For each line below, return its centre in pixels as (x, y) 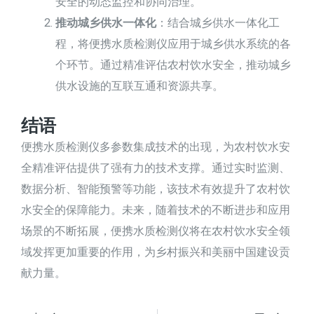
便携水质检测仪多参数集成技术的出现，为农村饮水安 (156, 146)
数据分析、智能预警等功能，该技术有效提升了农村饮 (156, 189)
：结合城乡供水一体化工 (218, 23)
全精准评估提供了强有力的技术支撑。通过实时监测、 (156, 168)
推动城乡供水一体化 (106, 23)
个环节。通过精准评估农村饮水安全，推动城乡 (173, 65)
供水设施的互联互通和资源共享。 (140, 86)
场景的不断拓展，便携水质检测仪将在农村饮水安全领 (156, 231)
